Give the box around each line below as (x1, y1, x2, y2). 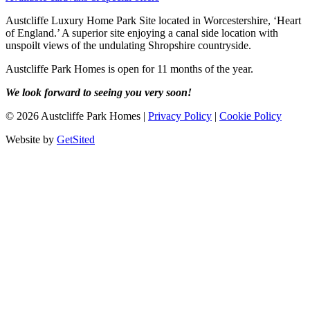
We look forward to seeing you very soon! (6, 86, 192, 99)
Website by (6, 134, 57, 146)
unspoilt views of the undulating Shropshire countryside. (6, 39, 251, 52)
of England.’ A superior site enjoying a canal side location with (6, 27, 278, 39)
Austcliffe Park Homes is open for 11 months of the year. (6, 63, 253, 75)
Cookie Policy (219, 110, 282, 122)
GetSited (57, 134, 95, 146)
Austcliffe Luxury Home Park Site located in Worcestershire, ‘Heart (6, 15, 301, 27)
